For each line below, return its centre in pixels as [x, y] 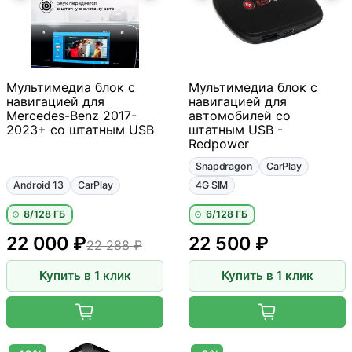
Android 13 [38, 185]
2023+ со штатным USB [80, 129]
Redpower [219, 143]
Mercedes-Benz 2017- [71, 115]
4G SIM [212, 185]
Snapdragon [224, 166]
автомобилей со [240, 115]
